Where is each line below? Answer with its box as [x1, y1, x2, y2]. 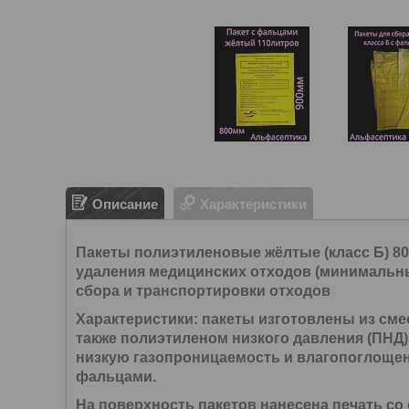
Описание [92, 195, 158, 212]
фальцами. [76, 369, 156, 384]
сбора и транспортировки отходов [76, 283, 330, 299]
